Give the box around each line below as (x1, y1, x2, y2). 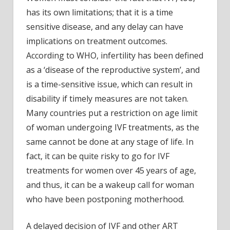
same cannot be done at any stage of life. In (26, 136, 194, 147)
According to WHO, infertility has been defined (26, 49, 203, 61)
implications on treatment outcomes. (26, 35, 167, 47)
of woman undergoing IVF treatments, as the (26, 121, 199, 133)
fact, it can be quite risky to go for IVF (26, 150, 169, 162)
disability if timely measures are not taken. (26, 92, 188, 104)
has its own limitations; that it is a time (26, 6, 173, 18)
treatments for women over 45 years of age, (26, 164, 196, 176)
